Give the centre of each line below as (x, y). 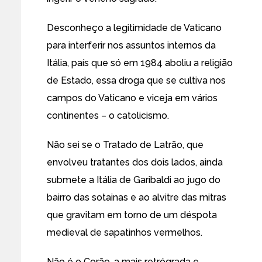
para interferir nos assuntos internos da (131, 45)
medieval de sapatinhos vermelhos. (125, 232)
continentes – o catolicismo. (108, 116)
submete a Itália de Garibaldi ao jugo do (134, 180)
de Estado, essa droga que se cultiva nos (136, 80)
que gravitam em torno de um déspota (132, 215)
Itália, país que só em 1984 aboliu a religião (140, 63)
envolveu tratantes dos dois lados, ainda (135, 162)
